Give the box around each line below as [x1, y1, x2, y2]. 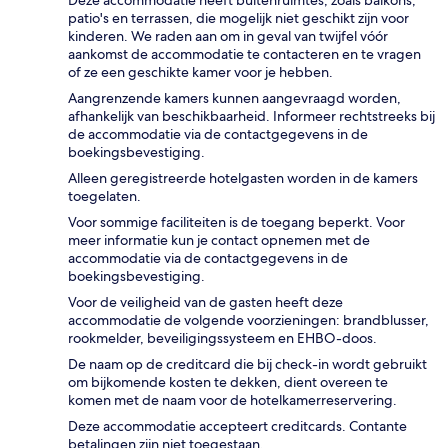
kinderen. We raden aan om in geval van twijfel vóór [68, 26, 388, 45]
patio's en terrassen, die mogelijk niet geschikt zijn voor [68, 8, 409, 27]
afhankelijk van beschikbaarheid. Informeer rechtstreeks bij [68, 106, 435, 125]
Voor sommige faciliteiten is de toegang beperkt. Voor [68, 212, 405, 231]
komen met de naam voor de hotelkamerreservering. [68, 390, 397, 409]
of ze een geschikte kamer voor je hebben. [68, 62, 333, 81]
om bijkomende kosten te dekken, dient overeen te [68, 372, 388, 391]
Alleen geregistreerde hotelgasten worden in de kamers [68, 168, 418, 187]
